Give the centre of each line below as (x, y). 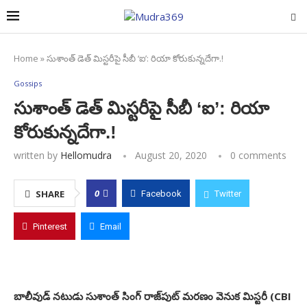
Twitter (228, 194)
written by (37, 155)
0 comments (258, 155)
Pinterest (50, 226)
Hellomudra (86, 155)
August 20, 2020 (171, 155)
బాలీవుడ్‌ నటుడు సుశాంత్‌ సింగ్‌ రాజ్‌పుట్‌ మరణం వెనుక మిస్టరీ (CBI (152, 296)
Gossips (28, 83)
